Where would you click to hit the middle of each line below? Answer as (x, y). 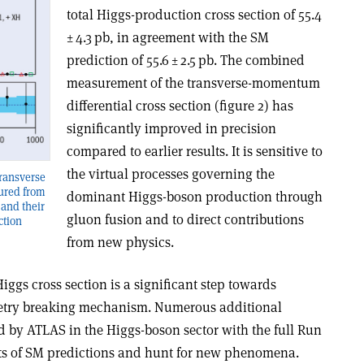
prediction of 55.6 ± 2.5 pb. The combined (185, 60)
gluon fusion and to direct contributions (185, 219)
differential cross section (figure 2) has (180, 106)
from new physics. (120, 242)
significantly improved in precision (171, 128)
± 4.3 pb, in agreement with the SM (167, 37)
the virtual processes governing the (170, 174)
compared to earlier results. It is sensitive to (194, 151)
